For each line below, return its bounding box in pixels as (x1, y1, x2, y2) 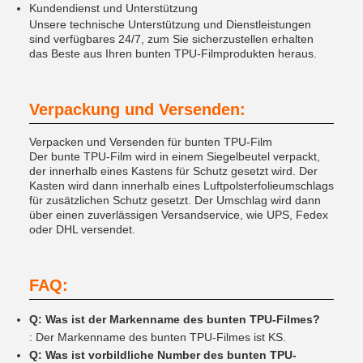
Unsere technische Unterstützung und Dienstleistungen (29, 18, 311, 31)
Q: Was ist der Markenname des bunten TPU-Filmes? (29, 313, 320, 326)
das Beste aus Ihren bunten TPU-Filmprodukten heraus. (29, 47, 317, 60)
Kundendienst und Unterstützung (29, 2, 198, 15)
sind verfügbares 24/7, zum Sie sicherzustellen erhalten (29, 32, 314, 45)
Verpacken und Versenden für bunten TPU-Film (29, 135, 272, 148)
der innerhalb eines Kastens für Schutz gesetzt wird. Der (29, 164, 318, 177)
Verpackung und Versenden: (29, 100, 246, 118)
